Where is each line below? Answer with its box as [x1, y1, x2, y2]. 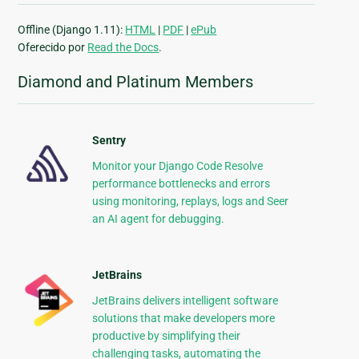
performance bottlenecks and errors [91, 177, 270, 191]
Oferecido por [18, 41, 88, 54]
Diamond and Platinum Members [18, 72, 254, 92]
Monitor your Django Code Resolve [91, 159, 263, 173]
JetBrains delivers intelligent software [91, 294, 278, 308]
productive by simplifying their [91, 329, 240, 343]
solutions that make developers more [91, 312, 275, 325]
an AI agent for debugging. [91, 212, 224, 226]
